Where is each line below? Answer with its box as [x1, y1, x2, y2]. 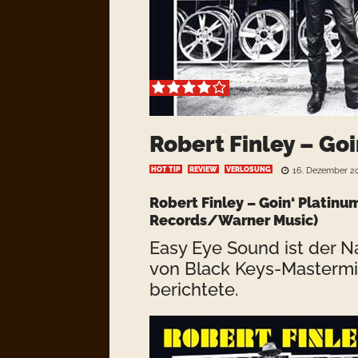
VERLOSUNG [226, 165, 271, 173]
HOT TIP [151, 165, 181, 173]
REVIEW [189, 165, 217, 173]
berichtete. [149, 279, 238, 300]
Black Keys [185, 258, 274, 279]
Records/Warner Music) [149, 212, 318, 229]
